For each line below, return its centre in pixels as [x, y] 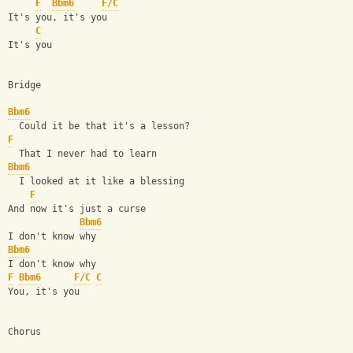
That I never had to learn [82, 154]
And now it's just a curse [77, 209]
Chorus [24, 332]
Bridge [24, 85]
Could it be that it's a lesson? [99, 126]
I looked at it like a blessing [96, 182]
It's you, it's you [58, 18]
